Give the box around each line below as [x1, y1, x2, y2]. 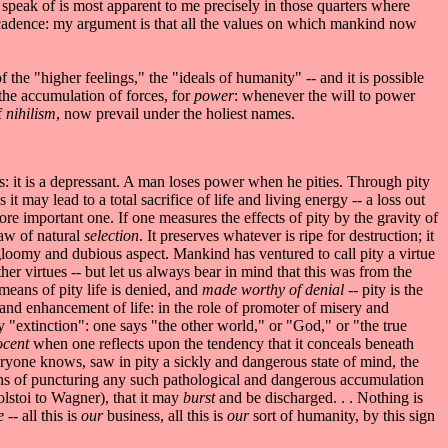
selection [84, 226, 139, 244]
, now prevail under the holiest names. [56, 104, 295, 122]
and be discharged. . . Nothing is [219, 388, 423, 406]
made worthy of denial [202, 280, 348, 298]
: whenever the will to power [234, 86, 415, 104]
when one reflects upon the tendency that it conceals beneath [33, 334, 414, 352]
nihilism [6, 104, 56, 122]
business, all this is [103, 406, 227, 424]
